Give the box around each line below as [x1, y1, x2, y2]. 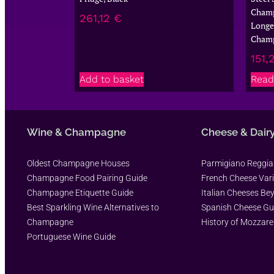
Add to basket [80, 73, 144, 85]
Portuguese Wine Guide [27, 231, 116, 242]
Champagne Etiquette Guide [27, 187, 133, 198]
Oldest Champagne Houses [27, 158, 130, 168]
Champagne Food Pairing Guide [27, 172, 147, 183]
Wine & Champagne [27, 125, 126, 138]
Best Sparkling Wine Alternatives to [27, 202, 159, 212]
